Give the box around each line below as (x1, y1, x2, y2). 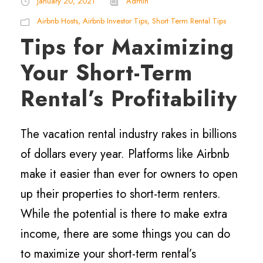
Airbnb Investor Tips (83, 15, 147, 26)
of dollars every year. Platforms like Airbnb (21, 145, 230, 163)
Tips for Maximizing (21, 31, 234, 63)
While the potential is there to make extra (21, 205, 227, 222)
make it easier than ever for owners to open (21, 165, 238, 183)
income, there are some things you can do (21, 225, 230, 242)
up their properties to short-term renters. (21, 185, 221, 203)
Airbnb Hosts (37, 15, 78, 26)
